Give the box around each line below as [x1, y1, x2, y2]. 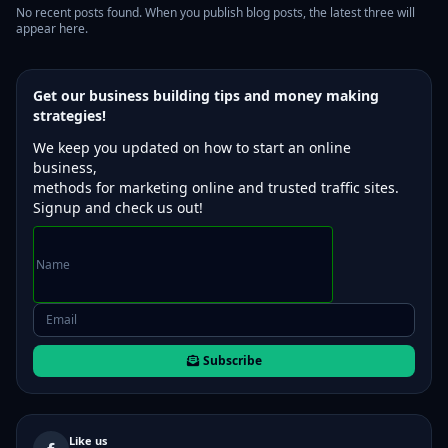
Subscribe [202, 352, 262, 369]
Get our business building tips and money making [33, 86, 379, 105]
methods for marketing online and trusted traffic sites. [33, 178, 403, 197]
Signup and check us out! [33, 198, 203, 217]
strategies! [33, 106, 106, 125]
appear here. [16, 20, 88, 37]
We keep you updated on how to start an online [33, 138, 351, 157]
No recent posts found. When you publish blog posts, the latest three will [16, 4, 415, 21]
